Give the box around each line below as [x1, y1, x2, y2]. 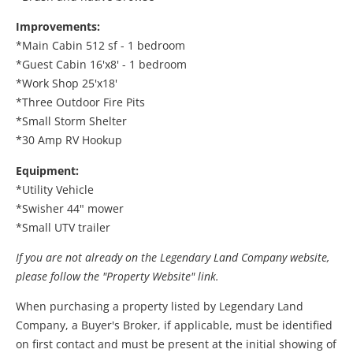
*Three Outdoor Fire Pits [16, 95, 145, 110]
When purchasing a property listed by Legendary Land [16, 299, 303, 314]
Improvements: [16, 19, 100, 35]
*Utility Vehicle [16, 181, 94, 197]
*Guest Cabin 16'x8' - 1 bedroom [16, 57, 187, 72]
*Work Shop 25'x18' [16, 76, 117, 91]
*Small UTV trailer [16, 219, 110, 235]
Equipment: [16, 162, 79, 178]
